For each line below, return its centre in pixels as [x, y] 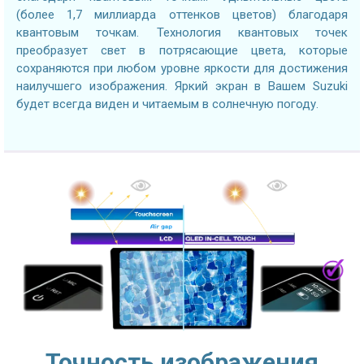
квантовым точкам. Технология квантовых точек [182, 32]
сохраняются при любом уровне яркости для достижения [182, 68]
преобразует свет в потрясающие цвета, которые [182, 50]
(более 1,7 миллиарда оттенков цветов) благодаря [182, 14]
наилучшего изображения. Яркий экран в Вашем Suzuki [182, 86]
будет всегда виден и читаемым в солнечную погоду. [167, 104]
